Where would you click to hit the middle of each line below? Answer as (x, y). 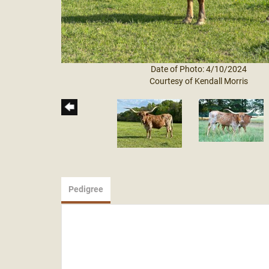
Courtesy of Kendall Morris (198, 81)
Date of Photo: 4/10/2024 (198, 69)
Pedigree (86, 189)
